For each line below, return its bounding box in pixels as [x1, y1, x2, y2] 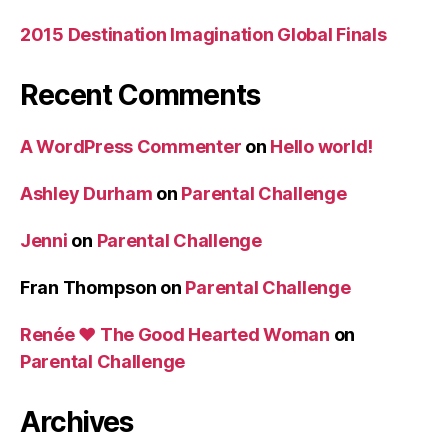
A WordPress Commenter [20, 136, 242, 158]
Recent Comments [20, 78, 260, 113]
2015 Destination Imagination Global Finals [20, 24, 387, 46]
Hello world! [270, 136, 374, 158]
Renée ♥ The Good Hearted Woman [20, 324, 330, 346]
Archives [20, 405, 133, 440]
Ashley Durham [20, 183, 153, 205]
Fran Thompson [20, 277, 157, 299]
